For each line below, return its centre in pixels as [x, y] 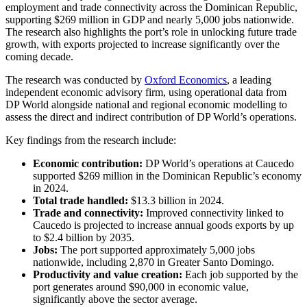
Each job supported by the [242, 274]
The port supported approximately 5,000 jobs [158, 249]
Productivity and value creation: [109, 274]
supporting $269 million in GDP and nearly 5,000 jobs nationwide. [150, 19]
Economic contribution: [89, 163]
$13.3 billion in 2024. [176, 200]
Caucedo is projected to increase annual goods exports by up [163, 225]
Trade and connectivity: [88, 212]
